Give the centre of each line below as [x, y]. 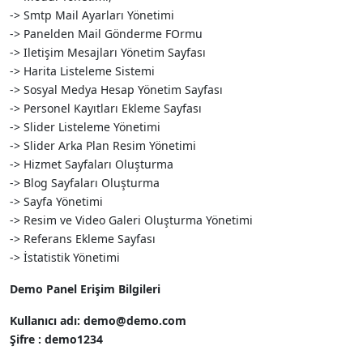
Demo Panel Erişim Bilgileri [85, 289]
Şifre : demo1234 [56, 339]
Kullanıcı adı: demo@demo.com [98, 320]
